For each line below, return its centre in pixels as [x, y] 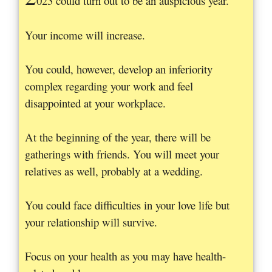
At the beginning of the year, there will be [118, 137]
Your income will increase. [85, 35]
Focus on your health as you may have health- [126, 256]
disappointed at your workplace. [96, 103]
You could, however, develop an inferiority [119, 69]
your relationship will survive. [91, 222]
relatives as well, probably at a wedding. [114, 171]
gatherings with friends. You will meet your [122, 154]
